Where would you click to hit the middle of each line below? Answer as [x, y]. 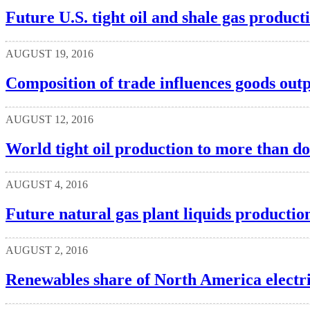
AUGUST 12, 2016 [49, 119]
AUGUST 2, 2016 [47, 250]
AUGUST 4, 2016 [47, 185]
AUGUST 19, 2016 [49, 53]
